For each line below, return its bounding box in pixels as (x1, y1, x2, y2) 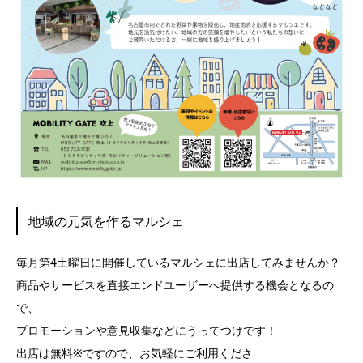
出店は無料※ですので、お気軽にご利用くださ (16, 345, 253, 361)
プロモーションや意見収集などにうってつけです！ (16, 322, 277, 339)
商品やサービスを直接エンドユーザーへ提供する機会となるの (16, 277, 334, 293)
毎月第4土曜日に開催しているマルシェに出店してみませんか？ (16, 254, 340, 271)
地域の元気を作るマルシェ (28, 211, 184, 230)
